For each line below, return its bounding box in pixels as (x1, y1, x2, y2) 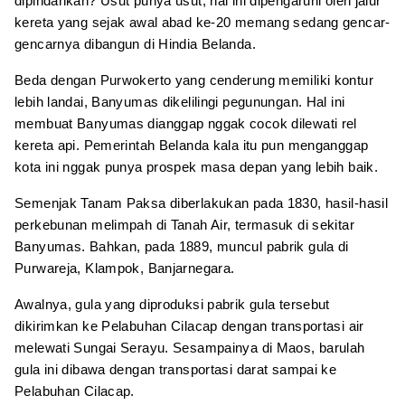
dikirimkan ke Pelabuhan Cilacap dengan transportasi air (14, 318, 364, 334)
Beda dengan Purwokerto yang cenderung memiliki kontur (14, 72, 373, 88)
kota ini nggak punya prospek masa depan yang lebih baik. (14, 159, 378, 174)
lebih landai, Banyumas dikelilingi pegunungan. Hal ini (14, 94, 345, 109)
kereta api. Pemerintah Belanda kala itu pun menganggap (14, 137, 369, 153)
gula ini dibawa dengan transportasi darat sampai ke (14, 362, 337, 377)
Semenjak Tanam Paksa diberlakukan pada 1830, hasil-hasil (14, 195, 388, 211)
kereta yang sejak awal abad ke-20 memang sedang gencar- (14, 14, 391, 30)
